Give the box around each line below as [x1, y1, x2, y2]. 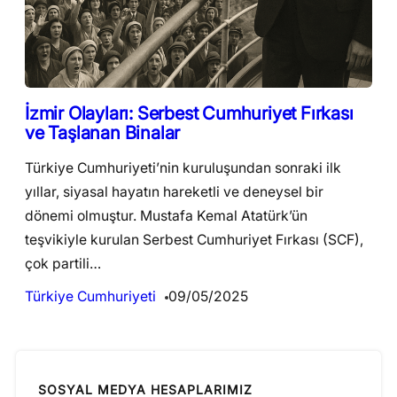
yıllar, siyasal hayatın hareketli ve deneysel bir [25, 183, 323, 200]
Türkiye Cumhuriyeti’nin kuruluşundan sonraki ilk [25, 159, 341, 176]
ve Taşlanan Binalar [25, 121, 181, 144]
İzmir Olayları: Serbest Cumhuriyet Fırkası [25, 101, 354, 124]
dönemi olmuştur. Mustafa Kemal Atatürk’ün [25, 206, 307, 224]
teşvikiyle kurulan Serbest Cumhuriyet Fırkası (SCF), [25, 230, 363, 248]
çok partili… [25, 254, 101, 272]
